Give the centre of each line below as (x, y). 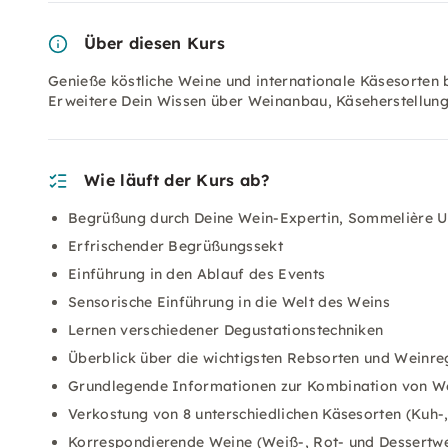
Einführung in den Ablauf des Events (197, 274)
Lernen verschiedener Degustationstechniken (226, 330)
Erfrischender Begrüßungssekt (175, 246)
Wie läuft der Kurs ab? (177, 180)
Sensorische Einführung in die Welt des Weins (229, 302)
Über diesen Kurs (155, 43)
